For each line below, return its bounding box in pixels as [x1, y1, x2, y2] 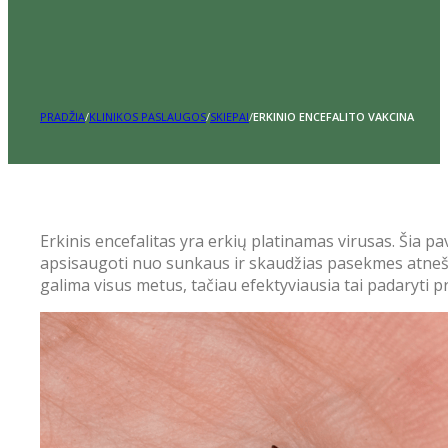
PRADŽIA [40, 108, 85, 124]
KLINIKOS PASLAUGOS [89, 108, 206, 124]
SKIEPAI [210, 108, 249, 124]
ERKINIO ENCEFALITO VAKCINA [253, 108, 414, 124]
